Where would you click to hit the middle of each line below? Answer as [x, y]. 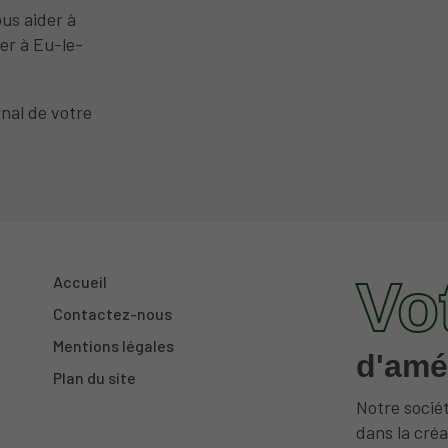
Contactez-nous [113, 314]
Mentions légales [114, 346]
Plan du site [95, 378]
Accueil [80, 282]
